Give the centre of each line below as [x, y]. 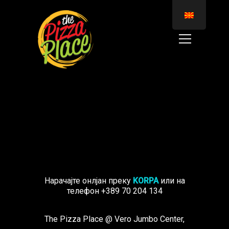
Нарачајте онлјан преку [88, 181]
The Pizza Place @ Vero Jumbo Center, [114, 219]
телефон [84, 191]
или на [171, 181]
